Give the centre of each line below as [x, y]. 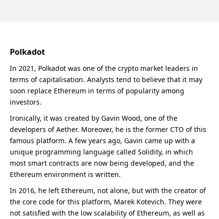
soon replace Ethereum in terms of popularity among [97, 91]
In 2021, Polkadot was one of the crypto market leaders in [104, 68]
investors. [26, 102]
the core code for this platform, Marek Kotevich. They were [106, 202]
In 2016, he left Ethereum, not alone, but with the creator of [108, 190]
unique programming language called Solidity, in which [101, 152]
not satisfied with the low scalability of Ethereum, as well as [107, 213]
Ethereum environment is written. [65, 174]
